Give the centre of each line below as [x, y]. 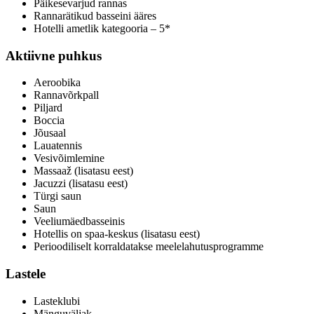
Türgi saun [57, 196]
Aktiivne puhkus [54, 55]
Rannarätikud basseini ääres [95, 15]
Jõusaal [50, 133]
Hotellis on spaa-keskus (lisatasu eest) [117, 234]
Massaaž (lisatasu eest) [83, 171]
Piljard [48, 108]
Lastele [26, 273]
